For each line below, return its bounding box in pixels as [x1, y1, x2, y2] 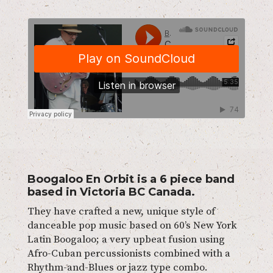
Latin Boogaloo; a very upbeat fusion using [27, 232, 225, 246]
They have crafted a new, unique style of [27, 204, 215, 218]
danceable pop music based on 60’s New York [27, 218, 237, 232]
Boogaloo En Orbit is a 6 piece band [27, 172, 235, 186]
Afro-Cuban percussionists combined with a [27, 246, 230, 260]
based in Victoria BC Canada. [27, 185, 195, 199]
